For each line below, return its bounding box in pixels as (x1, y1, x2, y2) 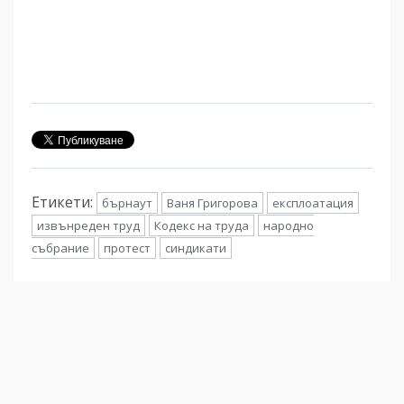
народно (263, 217, 314, 234)
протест (104, 240, 151, 257)
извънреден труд (37, 217, 140, 234)
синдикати (165, 240, 226, 257)
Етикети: (32, 192, 96, 213)
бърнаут (102, 195, 152, 212)
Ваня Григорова (167, 195, 258, 212)
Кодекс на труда (154, 217, 249, 234)
